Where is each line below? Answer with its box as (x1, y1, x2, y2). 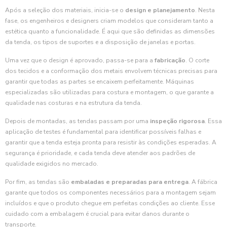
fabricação (155, 56, 185, 64)
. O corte (185, 56, 209, 64)
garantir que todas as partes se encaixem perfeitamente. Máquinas (5, 78, 194, 86)
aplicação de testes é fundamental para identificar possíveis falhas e (5, 128, 201, 136)
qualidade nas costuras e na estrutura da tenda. (5, 99, 142, 107)
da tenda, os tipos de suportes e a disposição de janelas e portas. (5, 38, 196, 46)
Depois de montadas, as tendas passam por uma (5, 117, 150, 125)
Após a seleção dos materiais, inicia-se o (5, 6, 125, 14)
